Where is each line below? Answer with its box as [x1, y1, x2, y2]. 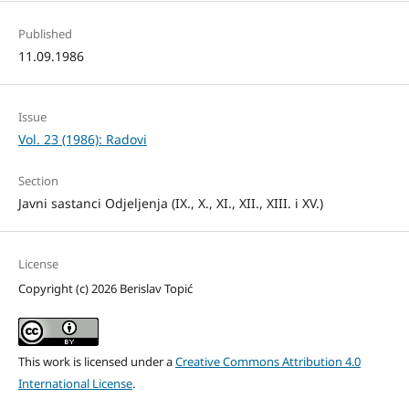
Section [17, 173, 58, 190]
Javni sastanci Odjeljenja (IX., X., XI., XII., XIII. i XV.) [17, 194, 323, 213]
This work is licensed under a [17, 353, 175, 371]
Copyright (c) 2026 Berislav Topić [17, 280, 193, 298]
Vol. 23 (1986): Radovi [17, 131, 147, 149]
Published [17, 26, 72, 43]
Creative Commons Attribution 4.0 [174, 353, 361, 371]
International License [17, 375, 132, 393]
